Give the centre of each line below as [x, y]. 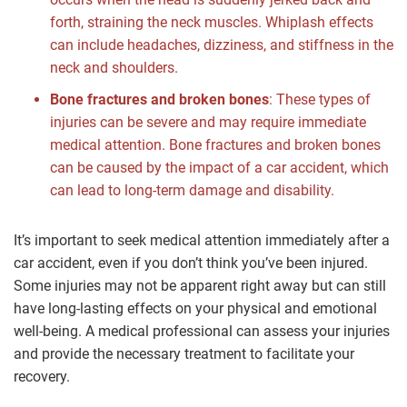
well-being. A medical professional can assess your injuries [202, 331]
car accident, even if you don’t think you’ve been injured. [191, 263]
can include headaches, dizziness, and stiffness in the [222, 45]
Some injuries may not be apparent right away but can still [200, 285]
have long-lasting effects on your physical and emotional [195, 308]
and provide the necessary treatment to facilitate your [184, 353]
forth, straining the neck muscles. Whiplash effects [212, 22]
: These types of [320, 99]
